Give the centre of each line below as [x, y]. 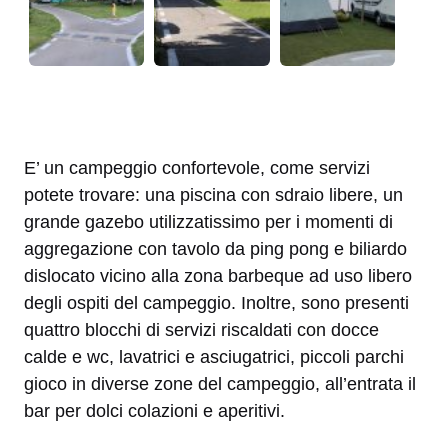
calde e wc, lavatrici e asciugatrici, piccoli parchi [214, 356]
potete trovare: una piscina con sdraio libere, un [213, 194]
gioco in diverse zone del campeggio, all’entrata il [220, 383]
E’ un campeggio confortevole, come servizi [197, 167]
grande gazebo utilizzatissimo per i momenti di [208, 221]
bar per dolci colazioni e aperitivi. [154, 410]
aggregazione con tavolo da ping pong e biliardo [215, 248]
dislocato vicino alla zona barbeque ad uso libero [218, 275]
